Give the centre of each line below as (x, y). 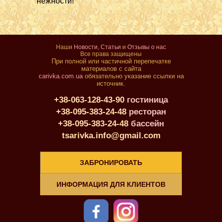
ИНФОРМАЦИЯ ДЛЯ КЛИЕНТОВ (111, 184)
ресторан (147, 112)
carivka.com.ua (60, 76)
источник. (111, 83)
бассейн (147, 124)
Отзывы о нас (147, 47)
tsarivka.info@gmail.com (111, 136)
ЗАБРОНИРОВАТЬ (111, 163)
